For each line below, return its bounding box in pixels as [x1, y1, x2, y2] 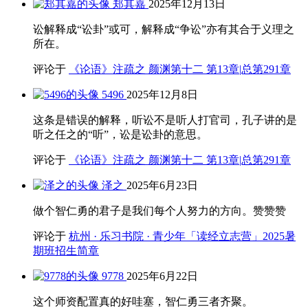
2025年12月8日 [126, 89, 198, 101]
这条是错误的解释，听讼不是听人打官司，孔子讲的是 [33, 114, 297, 126]
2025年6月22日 [126, 270, 198, 283]
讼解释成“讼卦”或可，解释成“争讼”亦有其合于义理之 [33, 23, 294, 36]
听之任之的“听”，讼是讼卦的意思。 [33, 129, 208, 141]
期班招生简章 [33, 245, 99, 257]
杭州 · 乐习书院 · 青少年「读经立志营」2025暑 [69, 230, 296, 243]
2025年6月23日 [126, 179, 198, 192]
